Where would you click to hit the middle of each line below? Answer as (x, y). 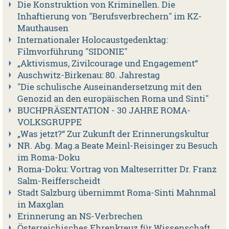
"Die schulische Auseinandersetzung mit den (109, 87)
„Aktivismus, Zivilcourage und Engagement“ (107, 64)
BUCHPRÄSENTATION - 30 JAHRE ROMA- (104, 111)
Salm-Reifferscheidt (59, 181)
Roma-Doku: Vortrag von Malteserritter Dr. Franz (117, 169)
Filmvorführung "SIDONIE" (72, 52)
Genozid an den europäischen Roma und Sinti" (113, 99)
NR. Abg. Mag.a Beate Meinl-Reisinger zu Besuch (117, 146)
